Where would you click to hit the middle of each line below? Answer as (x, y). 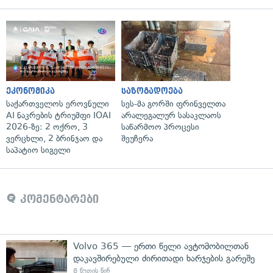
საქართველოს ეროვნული (58, 104)
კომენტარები (58, 199)
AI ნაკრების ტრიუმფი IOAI (58, 115)
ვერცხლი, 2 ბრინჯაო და (54, 138)
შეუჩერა (137, 138)
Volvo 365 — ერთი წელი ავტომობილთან (161, 246)
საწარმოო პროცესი (160, 127)
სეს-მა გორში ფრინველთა (173, 104)
